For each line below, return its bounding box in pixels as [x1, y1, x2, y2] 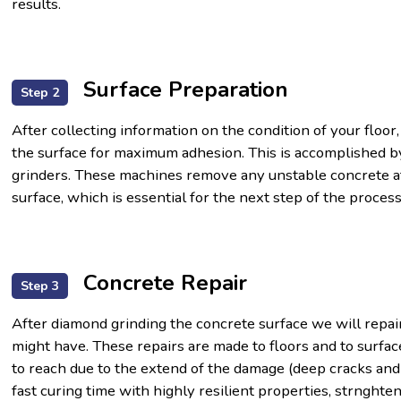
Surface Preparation [76, 74, 288, 104]
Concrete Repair [76, 268, 247, 297]
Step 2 [20, 83, 59, 101]
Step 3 [20, 277, 59, 294]
